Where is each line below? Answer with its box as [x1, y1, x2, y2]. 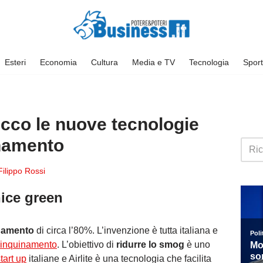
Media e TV [131, 57, 175, 67]
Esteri [4, 57, 26, 67]
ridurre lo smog [116, 240, 184, 249]
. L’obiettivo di [57, 240, 116, 249]
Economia [39, 57, 77, 67]
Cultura [90, 57, 118, 67]
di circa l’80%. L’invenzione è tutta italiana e [34, 225, 218, 235]
